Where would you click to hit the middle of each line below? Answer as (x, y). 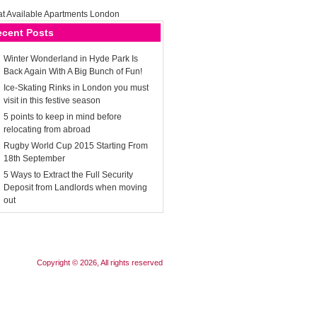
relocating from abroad (47, 129)
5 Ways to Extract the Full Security (68, 175)
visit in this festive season (52, 100)
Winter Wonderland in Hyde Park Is (71, 59)
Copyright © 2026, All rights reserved (100, 263)
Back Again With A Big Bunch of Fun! (73, 71)
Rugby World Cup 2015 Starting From (76, 146)
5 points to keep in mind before (63, 117)
